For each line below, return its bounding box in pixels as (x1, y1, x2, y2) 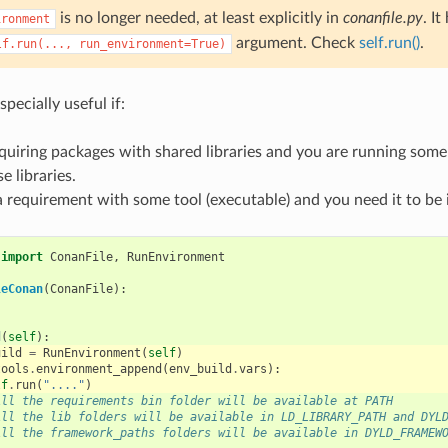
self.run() (358, 34, 420, 51)
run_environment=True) (78, 36, 226, 51)
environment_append (35, 361, 162, 376)
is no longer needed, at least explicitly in (55, 9, 343, 26)
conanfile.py (342, 9, 423, 26)
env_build (168, 361, 232, 376)
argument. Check (231, 34, 359, 51)
